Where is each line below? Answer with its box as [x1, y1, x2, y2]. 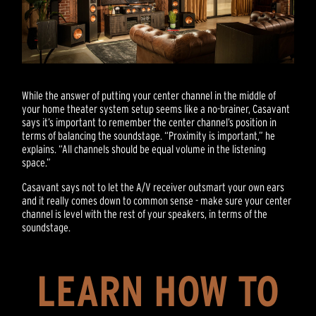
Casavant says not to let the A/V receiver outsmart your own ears [22, 180, 285, 193]
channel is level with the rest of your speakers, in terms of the [22, 207, 268, 220]
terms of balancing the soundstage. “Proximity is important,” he [22, 128, 276, 142]
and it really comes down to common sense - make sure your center [22, 193, 292, 207]
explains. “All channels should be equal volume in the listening [22, 142, 267, 155]
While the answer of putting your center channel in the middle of [22, 88, 276, 102]
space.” [22, 155, 51, 169]
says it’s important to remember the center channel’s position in [22, 115, 277, 128]
